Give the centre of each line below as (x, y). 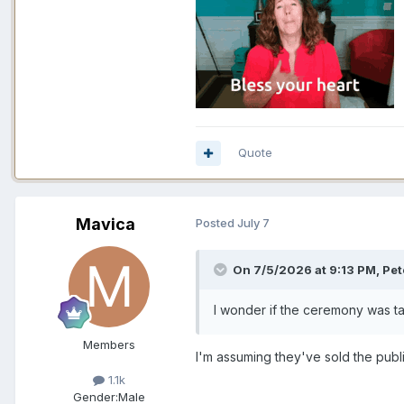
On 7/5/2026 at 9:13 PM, (308, 270)
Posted (216, 223)
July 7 (253, 223)
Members (109, 345)
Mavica (106, 225)
